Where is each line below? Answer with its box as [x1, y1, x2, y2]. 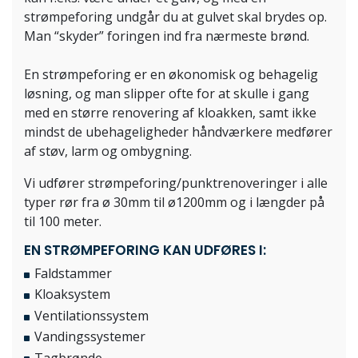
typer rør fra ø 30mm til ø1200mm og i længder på [24, 193, 324, 211]
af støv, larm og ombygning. [24, 142, 192, 160]
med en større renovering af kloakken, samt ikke [24, 104, 316, 121]
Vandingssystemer [34, 328, 145, 346]
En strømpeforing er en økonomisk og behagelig [24, 66, 318, 83]
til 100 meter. [24, 213, 101, 230]
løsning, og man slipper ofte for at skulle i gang [24, 85, 309, 102]
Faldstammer [34, 265, 112, 282]
